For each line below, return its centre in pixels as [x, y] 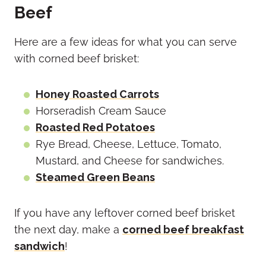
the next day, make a [68, 230]
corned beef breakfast [183, 230]
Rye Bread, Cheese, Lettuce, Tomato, [129, 144]
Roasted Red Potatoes [95, 128]
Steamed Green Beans [95, 178]
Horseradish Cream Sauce [101, 111]
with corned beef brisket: [77, 59]
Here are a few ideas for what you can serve [126, 42]
